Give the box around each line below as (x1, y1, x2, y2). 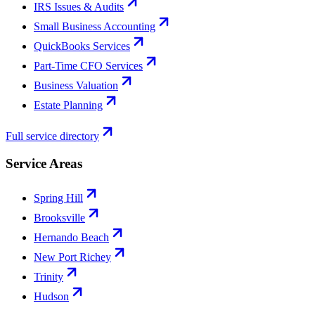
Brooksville (34, 211, 85, 224)
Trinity (34, 270, 63, 283)
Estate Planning (34, 99, 103, 112)
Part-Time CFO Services (34, 60, 143, 72)
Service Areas (6, 155, 82, 171)
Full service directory (6, 130, 99, 143)
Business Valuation (34, 79, 118, 92)
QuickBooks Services (34, 40, 130, 53)
